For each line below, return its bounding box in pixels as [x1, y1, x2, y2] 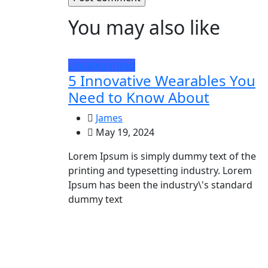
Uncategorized [68, 59, 135, 72]
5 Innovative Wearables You [68, 71, 255, 91]
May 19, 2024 [93, 126, 154, 139]
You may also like [68, 14, 220, 41]
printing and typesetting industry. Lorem [68, 164, 252, 178]
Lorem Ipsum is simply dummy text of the [68, 150, 256, 163]
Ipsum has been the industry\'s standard [68, 178, 252, 192]
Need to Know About [68, 87, 209, 108]
